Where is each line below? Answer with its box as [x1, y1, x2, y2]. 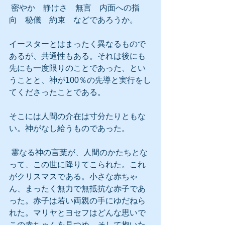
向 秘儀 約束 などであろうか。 [9, 16, 138, 24]
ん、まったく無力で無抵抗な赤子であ [9, 184, 146, 193]
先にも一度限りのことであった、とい [9, 64, 146, 72]
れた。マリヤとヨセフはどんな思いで [9, 208, 146, 217]
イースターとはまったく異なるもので [9, 40, 146, 48]
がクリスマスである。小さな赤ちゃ [9, 172, 138, 181]
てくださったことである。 [9, 88, 105, 96]
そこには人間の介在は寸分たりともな [9, 112, 146, 121]
